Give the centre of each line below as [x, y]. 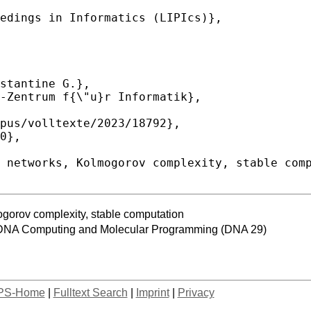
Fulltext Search [90, 292]
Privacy [196, 292]
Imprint [152, 292]
